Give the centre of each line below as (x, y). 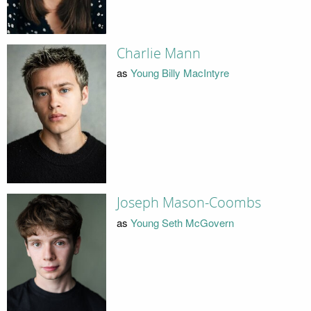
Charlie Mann (158, 53)
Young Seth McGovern (182, 222)
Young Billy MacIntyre (179, 73)
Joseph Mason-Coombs (188, 203)
